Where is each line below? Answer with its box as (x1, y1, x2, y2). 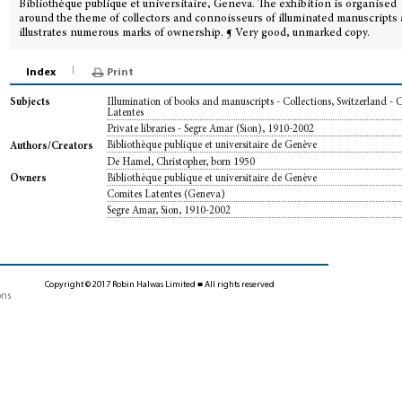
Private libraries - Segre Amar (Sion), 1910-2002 (107, 124, 315, 135)
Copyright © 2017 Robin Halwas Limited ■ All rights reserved (45, 280, 275, 291)
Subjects (10, 97, 51, 109)
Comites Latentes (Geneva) (107, 188, 226, 200)
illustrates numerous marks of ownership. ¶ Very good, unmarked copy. (19, 28, 371, 39)
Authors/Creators (10, 140, 94, 152)
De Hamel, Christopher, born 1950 (107, 156, 256, 168)
